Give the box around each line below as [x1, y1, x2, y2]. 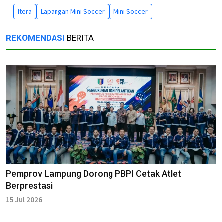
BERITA [65, 33, 94, 43]
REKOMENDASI [6, 33, 65, 43]
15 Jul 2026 [6, 195, 42, 205]
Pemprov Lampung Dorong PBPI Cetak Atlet [6, 168, 181, 179]
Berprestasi [6, 180, 53, 191]
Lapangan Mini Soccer [41, 7, 105, 16]
